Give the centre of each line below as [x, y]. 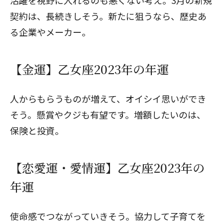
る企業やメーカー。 [50, 32]
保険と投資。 [37, 130]
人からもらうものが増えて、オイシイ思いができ [108, 99]
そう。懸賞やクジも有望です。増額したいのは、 [108, 114]
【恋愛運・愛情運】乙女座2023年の [107, 167]
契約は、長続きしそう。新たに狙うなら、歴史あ [108, 16]
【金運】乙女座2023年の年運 [89, 69]
